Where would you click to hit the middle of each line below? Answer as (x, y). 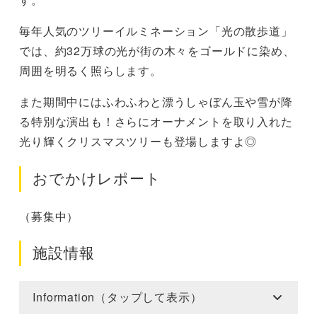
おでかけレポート (97, 178)
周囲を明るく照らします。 (91, 71)
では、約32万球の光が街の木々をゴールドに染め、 (157, 51)
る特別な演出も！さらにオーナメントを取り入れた (156, 122)
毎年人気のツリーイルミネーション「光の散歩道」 (156, 31)
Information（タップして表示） (117, 297)
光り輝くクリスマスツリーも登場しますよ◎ (138, 142)
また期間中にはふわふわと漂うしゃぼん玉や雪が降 (156, 102)
